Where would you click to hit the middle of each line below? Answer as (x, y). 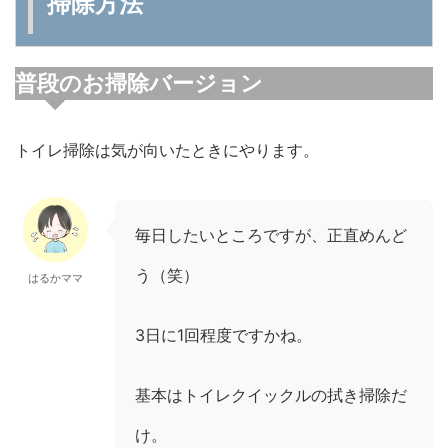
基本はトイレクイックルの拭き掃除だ (271, 395)
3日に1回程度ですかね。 (223, 335)
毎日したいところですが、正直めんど (271, 235)
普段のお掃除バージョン (139, 84)
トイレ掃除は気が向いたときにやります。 (167, 150)
